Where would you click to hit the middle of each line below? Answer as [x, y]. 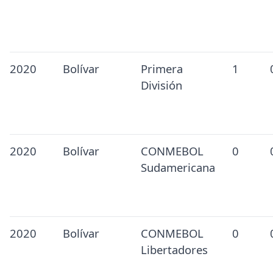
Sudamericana [178, 168]
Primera [161, 69]
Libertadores [174, 250]
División [161, 85]
